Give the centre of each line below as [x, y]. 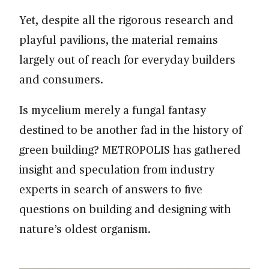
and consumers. [61, 79]
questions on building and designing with [125, 208]
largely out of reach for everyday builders [127, 59]
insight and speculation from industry [117, 169]
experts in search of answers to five [111, 189]
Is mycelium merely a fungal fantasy [113, 109]
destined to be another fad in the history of [131, 129]
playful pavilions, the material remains [119, 39]
